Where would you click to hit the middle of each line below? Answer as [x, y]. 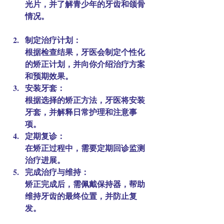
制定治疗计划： [53, 39]
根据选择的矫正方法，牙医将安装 [85, 99]
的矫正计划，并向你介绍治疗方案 [85, 63]
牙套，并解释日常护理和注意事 [81, 111]
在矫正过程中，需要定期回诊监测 [85, 147]
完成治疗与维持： [57, 171]
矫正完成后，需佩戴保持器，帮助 [85, 183]
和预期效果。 [49, 75]
